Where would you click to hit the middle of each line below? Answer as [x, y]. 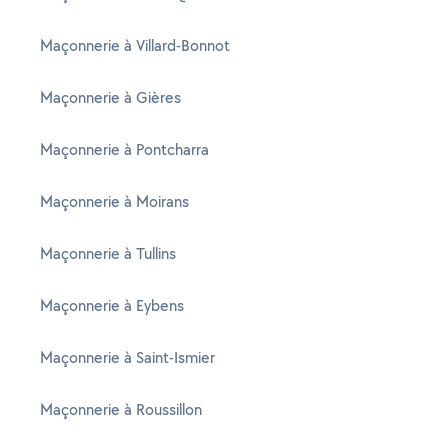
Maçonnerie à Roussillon [121, 409]
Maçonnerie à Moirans [114, 201]
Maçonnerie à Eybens [112, 305]
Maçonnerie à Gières [110, 97]
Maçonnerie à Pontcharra [124, 149]
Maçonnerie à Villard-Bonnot [135, 45]
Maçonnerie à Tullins [108, 253]
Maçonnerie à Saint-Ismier [127, 357]
